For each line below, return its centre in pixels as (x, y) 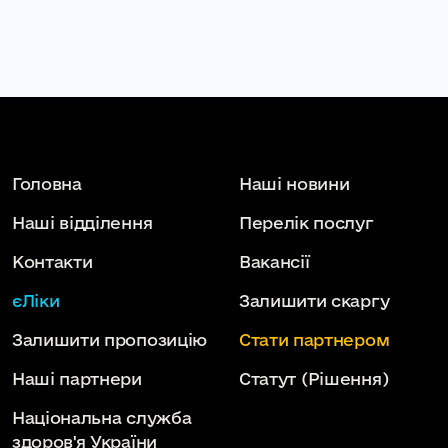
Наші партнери (77, 379)
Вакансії (274, 262)
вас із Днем (62, 13)
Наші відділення (82, 223)
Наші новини (294, 184)
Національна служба (102, 418)
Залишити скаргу (314, 301)
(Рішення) (345, 379)
